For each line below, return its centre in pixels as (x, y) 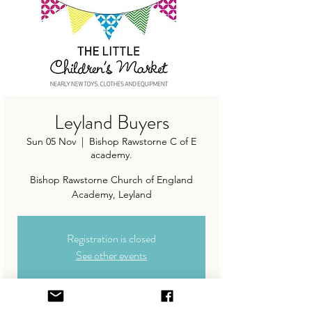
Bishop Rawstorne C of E (143, 142)
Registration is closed (111, 239)
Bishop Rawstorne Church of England (111, 180)
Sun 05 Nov (51, 142)
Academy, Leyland (111, 195)
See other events (111, 256)
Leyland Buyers (111, 123)
